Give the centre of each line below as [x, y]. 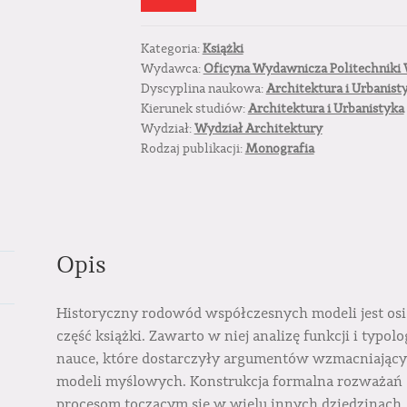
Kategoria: [171, 50]
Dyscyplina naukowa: [203, 89]
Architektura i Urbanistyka [326, 109]
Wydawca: [172, 69]
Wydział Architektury [258, 129]
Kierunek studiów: [194, 109]
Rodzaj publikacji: [193, 149]
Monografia [279, 149]
